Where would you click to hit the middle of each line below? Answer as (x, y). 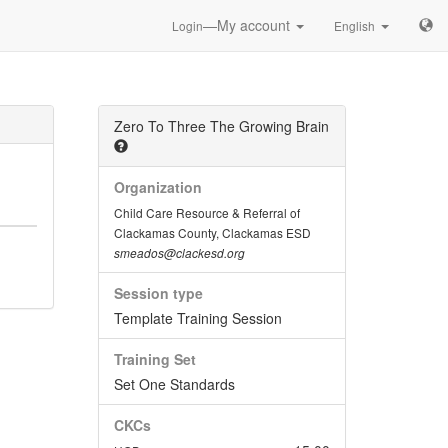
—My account (248, 25)
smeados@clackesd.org (179, 253)
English (354, 25)
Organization (157, 187)
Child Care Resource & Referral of (206, 212)
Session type (158, 293)
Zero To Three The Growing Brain (221, 126)
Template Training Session (197, 318)
